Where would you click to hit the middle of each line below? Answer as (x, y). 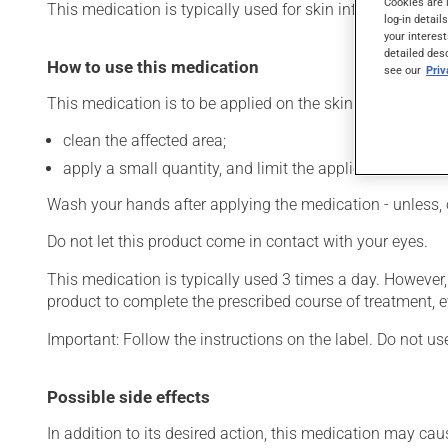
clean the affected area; (144, 140)
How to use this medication (153, 67)
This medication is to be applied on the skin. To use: (229, 103)
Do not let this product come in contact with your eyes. (237, 241)
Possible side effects (128, 397)
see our (402, 70)
